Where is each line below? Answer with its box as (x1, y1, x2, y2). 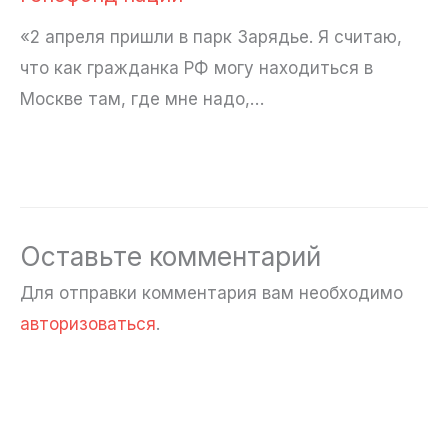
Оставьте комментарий (20, 239, 321, 272)
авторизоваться (20, 313, 156, 334)
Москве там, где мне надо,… (20, 89, 264, 110)
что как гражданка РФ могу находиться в (20, 58, 373, 79)
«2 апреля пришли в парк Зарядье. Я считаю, (20, 27, 402, 48)
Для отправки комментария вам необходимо (20, 282, 403, 303)
